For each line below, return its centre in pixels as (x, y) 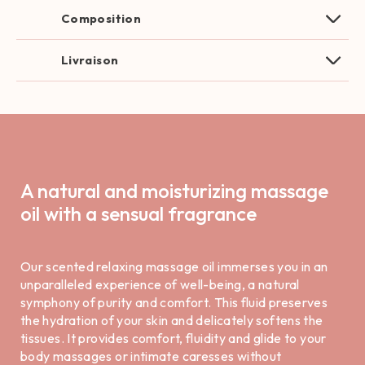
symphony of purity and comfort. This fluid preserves (174, 302)
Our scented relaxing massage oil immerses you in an (174, 266)
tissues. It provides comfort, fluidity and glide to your (174, 338)
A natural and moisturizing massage (174, 191)
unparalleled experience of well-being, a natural (160, 284)
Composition (101, 18)
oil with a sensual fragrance (139, 213)
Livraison (90, 60)
